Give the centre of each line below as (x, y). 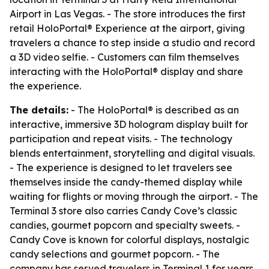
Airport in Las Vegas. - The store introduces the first (128, 14)
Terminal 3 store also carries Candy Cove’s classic (123, 211)
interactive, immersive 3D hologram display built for (129, 124)
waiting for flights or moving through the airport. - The (134, 196)
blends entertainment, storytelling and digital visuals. (132, 153)
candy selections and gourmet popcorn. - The (115, 254)
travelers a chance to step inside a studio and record (132, 43)
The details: (39, 110)
